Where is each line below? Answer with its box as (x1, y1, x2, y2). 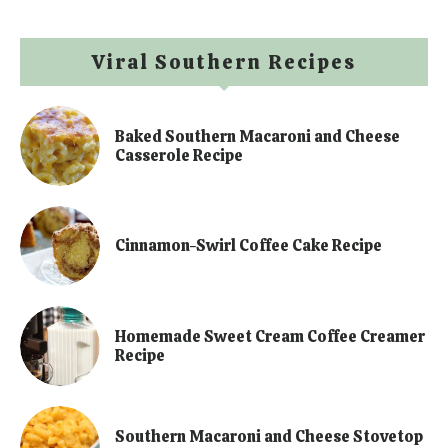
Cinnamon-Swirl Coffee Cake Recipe (115, 234, 382, 256)
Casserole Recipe (115, 144, 243, 166)
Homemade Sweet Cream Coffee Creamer (115, 325, 425, 347)
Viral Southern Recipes (92, 48, 356, 75)
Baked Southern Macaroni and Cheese (115, 125, 400, 147)
